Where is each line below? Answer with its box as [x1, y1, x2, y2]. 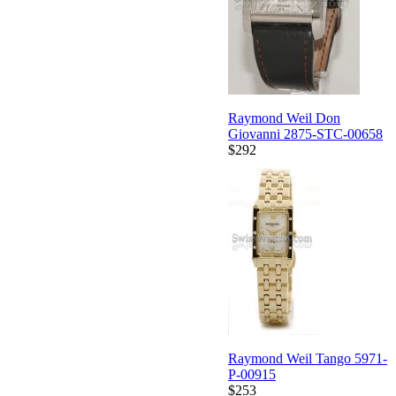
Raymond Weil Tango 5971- [228, 351, 387, 367]
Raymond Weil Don [228, 110, 340, 126]
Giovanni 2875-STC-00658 [228, 126, 383, 142]
